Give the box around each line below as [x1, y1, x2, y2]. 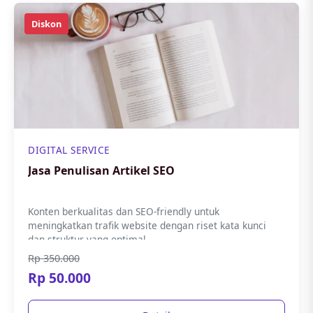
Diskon [31, 17, 61, 30]
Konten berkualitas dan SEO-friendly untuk [28, 205, 219, 218]
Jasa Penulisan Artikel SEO [28, 163, 175, 178]
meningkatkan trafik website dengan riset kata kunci [28, 219, 266, 232]
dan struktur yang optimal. [28, 233, 149, 246]
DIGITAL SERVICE [28, 143, 110, 156]
